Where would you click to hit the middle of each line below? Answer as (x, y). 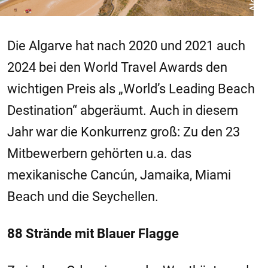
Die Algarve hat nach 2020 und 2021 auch (126, 45)
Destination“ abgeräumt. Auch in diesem (123, 110)
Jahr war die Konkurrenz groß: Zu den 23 (124, 132)
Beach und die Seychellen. (83, 196)
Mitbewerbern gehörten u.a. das (99, 153)
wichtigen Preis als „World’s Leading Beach (131, 89)
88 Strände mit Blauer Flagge (93, 233)
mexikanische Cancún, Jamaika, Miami (119, 175)
